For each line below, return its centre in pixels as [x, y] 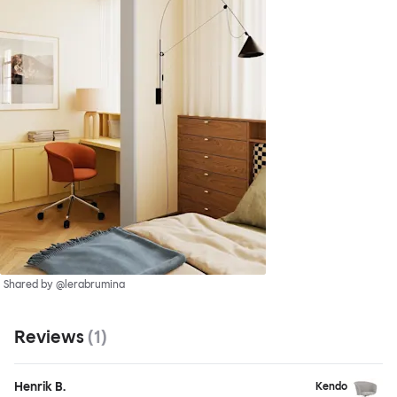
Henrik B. [40, 387]
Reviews [51, 337]
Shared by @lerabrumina [64, 285]
